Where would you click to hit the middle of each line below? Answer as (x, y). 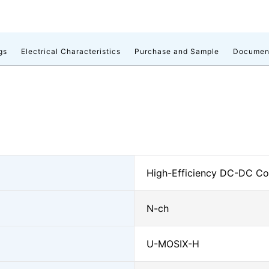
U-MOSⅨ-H (173, 244)
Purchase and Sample (177, 51)
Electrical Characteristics (71, 51)
